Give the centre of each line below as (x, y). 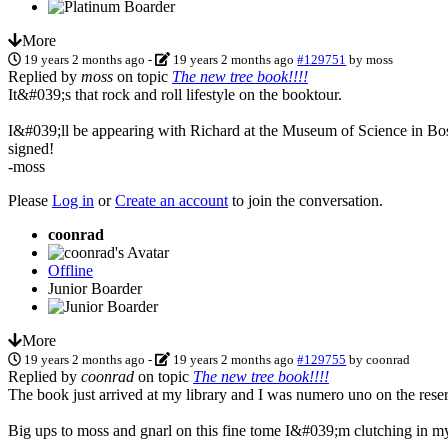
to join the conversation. (305, 200)
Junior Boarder (95, 288)
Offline (70, 270)
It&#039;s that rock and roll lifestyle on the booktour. (175, 94)
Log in (73, 200)
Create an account (171, 200)
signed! (31, 148)
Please (30, 200)
